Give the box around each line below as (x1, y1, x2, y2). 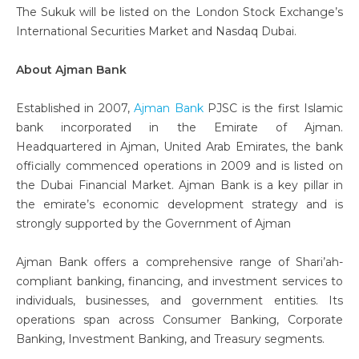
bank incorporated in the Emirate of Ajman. (16, 120, 343, 135)
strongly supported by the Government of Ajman (16, 216, 291, 232)
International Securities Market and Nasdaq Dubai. (16, 24, 296, 39)
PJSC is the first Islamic (203, 101, 344, 116)
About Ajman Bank (16, 63, 127, 78)
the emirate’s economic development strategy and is (16, 197, 343, 212)
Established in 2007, (16, 101, 135, 116)
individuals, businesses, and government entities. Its (16, 293, 343, 309)
